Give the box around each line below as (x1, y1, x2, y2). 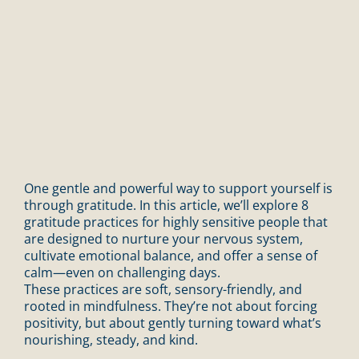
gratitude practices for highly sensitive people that (24, 212, 328, 231)
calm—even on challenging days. (24, 263, 220, 281)
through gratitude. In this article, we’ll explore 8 (24, 196, 309, 214)
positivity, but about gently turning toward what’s (24, 313, 321, 332)
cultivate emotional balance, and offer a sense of (24, 246, 317, 264)
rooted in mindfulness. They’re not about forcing (24, 296, 317, 315)
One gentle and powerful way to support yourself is (24, 179, 333, 197)
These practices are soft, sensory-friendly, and (24, 280, 302, 298)
